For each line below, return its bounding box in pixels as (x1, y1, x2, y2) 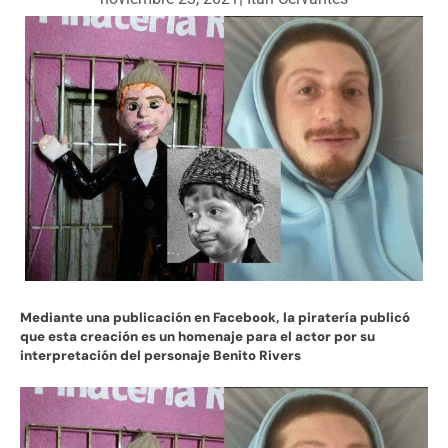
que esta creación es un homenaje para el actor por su (20, 328, 375, 346)
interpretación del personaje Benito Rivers (20, 347, 301, 365)
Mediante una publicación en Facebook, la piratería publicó (20, 309, 410, 327)
